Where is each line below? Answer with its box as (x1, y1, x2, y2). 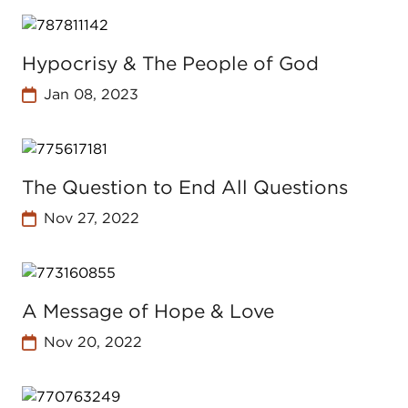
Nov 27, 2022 (43, 209, 139, 227)
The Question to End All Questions (22, 176, 348, 199)
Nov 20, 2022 (43, 333, 142, 351)
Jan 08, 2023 (43, 86, 138, 103)
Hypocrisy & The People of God (22, 52, 319, 75)
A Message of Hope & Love (22, 300, 274, 322)
